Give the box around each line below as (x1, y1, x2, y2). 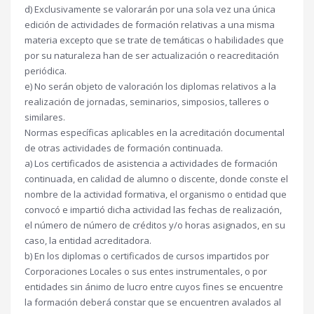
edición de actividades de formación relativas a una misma (25, 18, 275, 31)
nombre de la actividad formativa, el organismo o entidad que (25, 188, 287, 200)
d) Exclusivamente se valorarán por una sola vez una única (25, 3, 275, 15)
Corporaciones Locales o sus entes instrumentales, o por (25, 265, 267, 278)
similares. (25, 111, 65, 123)
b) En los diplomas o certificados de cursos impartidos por (25, 250, 269, 262)
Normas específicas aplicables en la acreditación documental (25, 126, 285, 139)
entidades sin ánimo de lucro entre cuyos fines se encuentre (25, 280, 283, 293)
